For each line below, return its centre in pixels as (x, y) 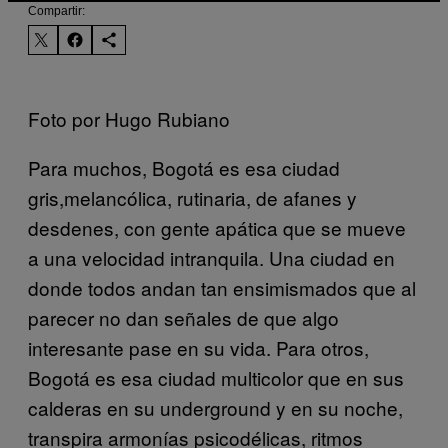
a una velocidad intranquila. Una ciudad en (211, 257)
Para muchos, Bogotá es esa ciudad (184, 167)
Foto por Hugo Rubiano (129, 118)
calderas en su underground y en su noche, (215, 407)
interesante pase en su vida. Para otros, (198, 347)
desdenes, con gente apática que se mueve (217, 227)
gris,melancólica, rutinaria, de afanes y (192, 197)
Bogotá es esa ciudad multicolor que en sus (216, 377)
